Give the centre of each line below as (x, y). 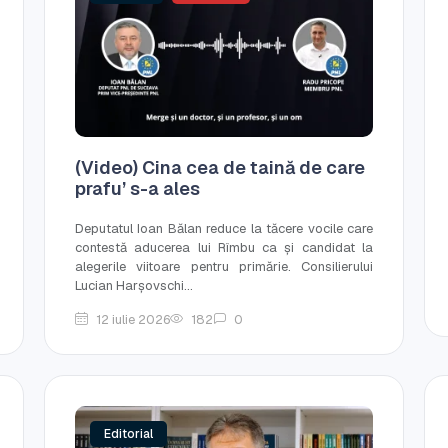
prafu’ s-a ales (137, 188)
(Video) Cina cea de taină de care (220, 167)
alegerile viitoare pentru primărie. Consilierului (224, 266)
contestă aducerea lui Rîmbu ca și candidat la (224, 247)
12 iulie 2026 (133, 319)
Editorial (128, 433)
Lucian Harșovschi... (134, 285)
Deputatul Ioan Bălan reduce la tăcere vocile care (224, 228)
